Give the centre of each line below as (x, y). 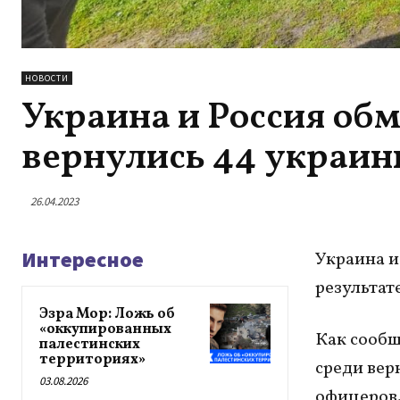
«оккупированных (105, 329)
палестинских (90, 345)
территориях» (92, 360)
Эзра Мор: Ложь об (107, 314)
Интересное (83, 259)
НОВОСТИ (47, 78)
